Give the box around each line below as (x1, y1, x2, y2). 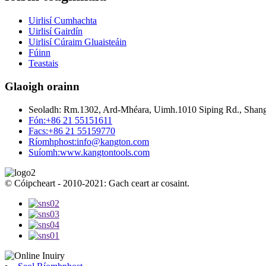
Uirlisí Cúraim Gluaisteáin (28, 37, 126, 47)
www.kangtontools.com (60, 147, 150, 157)
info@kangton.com (77, 136, 149, 147)
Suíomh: (28, 147, 60, 157)
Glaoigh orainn (5, 80, 80, 93)
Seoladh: (28, 104, 61, 115)
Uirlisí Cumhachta (28, 15, 97, 26)
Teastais (28, 58, 58, 69)
